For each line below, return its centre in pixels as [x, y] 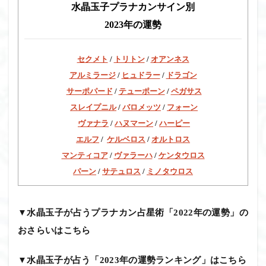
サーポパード [89, 91]
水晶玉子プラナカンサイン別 [133, 7]
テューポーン [142, 91]
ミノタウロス [170, 171]
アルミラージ [92, 75]
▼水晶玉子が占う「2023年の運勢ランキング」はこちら [132, 260]
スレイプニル [93, 107]
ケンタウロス [181, 155]
